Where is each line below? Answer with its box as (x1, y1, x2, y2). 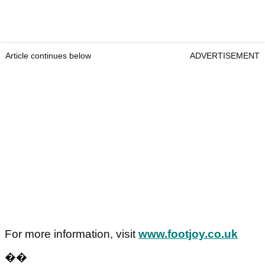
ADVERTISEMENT (190, 51, 260, 61)
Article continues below (5, 51, 91, 61)
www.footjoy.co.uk (138, 228, 238, 241)
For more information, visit (5, 228, 138, 241)
